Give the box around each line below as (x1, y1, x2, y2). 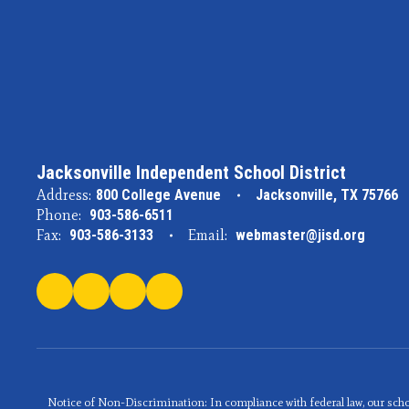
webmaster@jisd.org (236, 226, 365, 244)
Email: (188, 226, 227, 244)
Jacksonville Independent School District (37, 162, 346, 184)
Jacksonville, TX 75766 (256, 186, 398, 204)
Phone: (37, 206, 81, 224)
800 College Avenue (96, 186, 221, 204)
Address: (37, 186, 91, 204)
